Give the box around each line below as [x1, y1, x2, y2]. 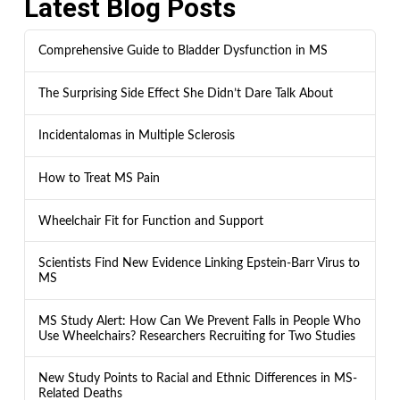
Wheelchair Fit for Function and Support [37, 213, 263, 228]
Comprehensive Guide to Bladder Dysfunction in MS [37, 44, 328, 58]
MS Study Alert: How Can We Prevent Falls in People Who [37, 313, 361, 328]
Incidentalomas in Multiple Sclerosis [37, 129, 235, 143]
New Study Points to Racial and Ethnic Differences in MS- [37, 371, 357, 386]
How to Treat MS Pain [37, 171, 160, 185]
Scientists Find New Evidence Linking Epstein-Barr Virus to [37, 256, 360, 271]
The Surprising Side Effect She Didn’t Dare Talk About [37, 86, 333, 100]
